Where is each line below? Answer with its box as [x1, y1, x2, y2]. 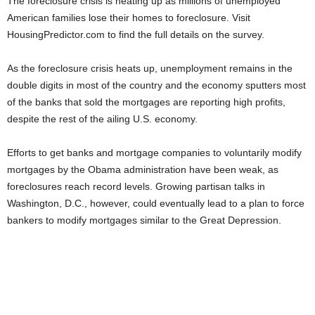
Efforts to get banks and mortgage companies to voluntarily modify [7, 147, 302, 158]
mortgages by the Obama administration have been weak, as [7, 164, 278, 175]
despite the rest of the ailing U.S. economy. [7, 113, 198, 124]
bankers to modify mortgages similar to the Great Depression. [7, 214, 281, 226]
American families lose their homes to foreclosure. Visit [7, 12, 250, 23]
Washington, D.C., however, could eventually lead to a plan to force [7, 198, 304, 209]
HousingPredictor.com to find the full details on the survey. [7, 29, 264, 40]
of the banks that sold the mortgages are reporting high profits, [7, 96, 285, 108]
